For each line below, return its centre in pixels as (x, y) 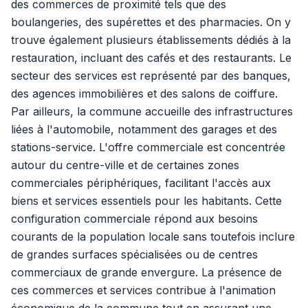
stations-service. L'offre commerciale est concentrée (148, 147)
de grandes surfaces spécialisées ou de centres (134, 254)
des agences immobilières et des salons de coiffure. (144, 93)
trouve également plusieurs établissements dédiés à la (151, 40)
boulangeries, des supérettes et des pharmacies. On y (151, 22)
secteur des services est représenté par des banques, (151, 76)
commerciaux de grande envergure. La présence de (146, 272)
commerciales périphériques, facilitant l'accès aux (141, 183)
